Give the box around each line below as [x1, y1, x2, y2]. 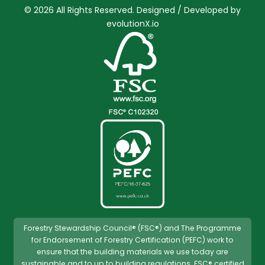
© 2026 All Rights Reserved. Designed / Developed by [24, 4, 241, 17]
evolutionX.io [106, 18, 159, 30]
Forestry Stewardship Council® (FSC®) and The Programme [24, 223, 241, 234]
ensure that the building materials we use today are [37, 247, 228, 257]
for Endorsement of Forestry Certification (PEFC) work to [31, 235, 234, 245]
